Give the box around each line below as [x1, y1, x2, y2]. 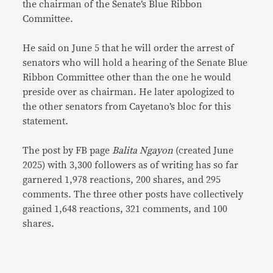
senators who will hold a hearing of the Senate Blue [23, 57, 248, 68]
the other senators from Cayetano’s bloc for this [23, 101, 232, 112]
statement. [23, 116, 69, 126]
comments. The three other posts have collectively [23, 189, 244, 199]
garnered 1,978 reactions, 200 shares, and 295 [23, 174, 221, 185]
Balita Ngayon [110, 145, 176, 155]
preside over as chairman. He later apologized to [23, 87, 235, 97]
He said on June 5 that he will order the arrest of [23, 43, 235, 53]
